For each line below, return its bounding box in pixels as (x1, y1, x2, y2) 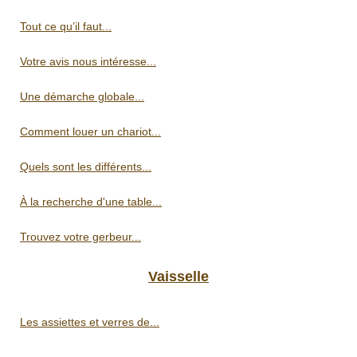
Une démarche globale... (20, 89, 144, 103)
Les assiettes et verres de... (20, 315, 159, 328)
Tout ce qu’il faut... (20, 19, 112, 33)
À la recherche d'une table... (20, 194, 162, 208)
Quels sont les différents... (20, 159, 151, 173)
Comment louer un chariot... (20, 124, 161, 138)
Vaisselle (148, 268, 209, 284)
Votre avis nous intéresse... (20, 54, 156, 68)
